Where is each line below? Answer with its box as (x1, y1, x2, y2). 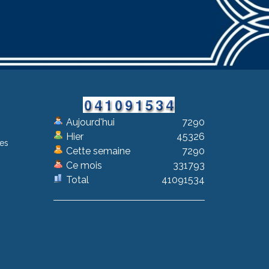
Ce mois (65, 159, 102, 171)
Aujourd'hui (65, 116, 115, 128)
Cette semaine (65, 145, 130, 157)
